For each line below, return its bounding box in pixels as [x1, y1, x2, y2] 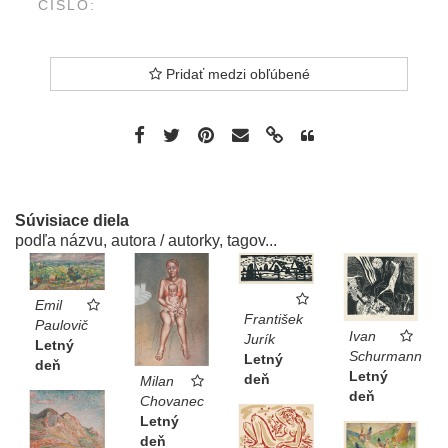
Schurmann [348, 347, 422, 364]
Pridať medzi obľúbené [161, 65, 310, 82]
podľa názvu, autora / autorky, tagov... [15, 231, 277, 249]
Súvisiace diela [15, 211, 129, 229]
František [244, 311, 303, 328]
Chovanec [139, 392, 204, 409]
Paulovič [35, 317, 88, 334]
